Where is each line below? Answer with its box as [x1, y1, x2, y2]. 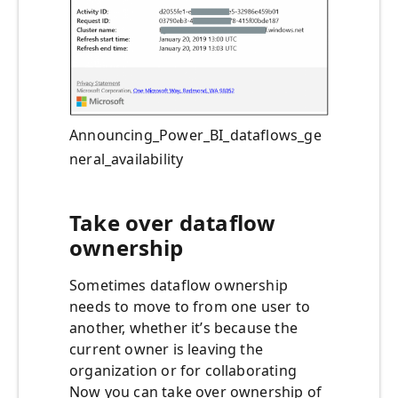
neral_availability [69, 149, 184, 170]
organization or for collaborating [69, 361, 297, 381]
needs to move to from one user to [69, 297, 310, 317]
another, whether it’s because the [69, 318, 298, 338]
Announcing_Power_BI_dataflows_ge [69, 125, 322, 146]
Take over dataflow [69, 208, 276, 238]
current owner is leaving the [69, 339, 264, 360]
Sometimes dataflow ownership [69, 275, 289, 296]
